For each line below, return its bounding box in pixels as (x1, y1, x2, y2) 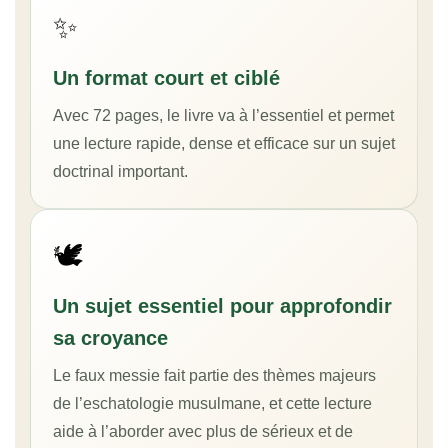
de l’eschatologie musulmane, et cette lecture (53, 395, 372, 413)
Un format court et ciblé (53, 67, 280, 90)
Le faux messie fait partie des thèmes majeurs (53, 367, 376, 385)
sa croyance (53, 327, 168, 350)
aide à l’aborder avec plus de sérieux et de (53, 423, 353, 441)
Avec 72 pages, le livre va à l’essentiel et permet (53, 107, 394, 125)
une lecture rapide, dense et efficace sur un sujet (53, 135, 395, 153)
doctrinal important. (53, 163, 188, 181)
